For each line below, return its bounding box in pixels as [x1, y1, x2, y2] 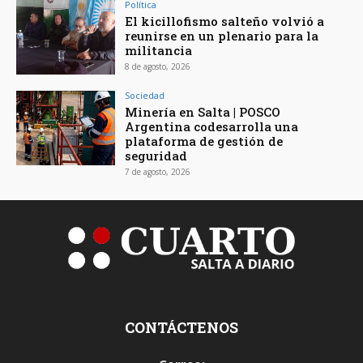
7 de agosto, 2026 [125, 165, 191, 177]
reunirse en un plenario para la [125, 28, 319, 45]
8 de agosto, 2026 [125, 61, 191, 73]
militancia [125, 42, 193, 59]
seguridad [125, 147, 188, 164]
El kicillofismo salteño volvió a [125, 13, 325, 30]
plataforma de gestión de [125, 132, 284, 149]
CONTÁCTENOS [125, 317, 238, 337]
